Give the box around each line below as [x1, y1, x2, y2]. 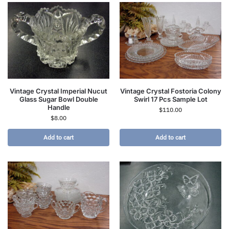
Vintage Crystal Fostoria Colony [120, 86, 221, 95]
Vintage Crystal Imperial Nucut [10, 86, 107, 95]
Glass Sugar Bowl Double [19, 95, 98, 103]
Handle [47, 103, 70, 111]
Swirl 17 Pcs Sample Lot [133, 95, 208, 103]
